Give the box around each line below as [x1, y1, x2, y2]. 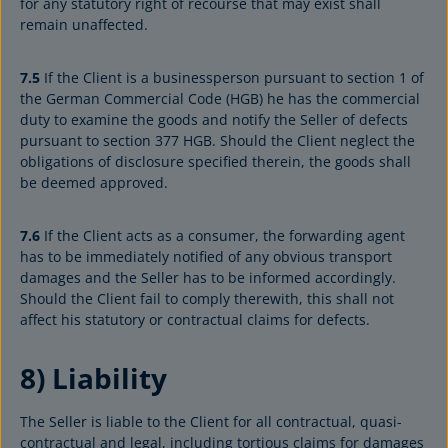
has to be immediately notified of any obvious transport [20, 247, 392, 266]
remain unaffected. [20, 15, 148, 34]
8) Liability [20, 359, 167, 397]
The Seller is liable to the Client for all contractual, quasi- [20, 412, 402, 431]
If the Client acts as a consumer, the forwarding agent [40, 226, 405, 245]
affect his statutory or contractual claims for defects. [20, 310, 370, 329]
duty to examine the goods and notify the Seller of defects [20, 110, 408, 129]
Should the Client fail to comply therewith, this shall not [20, 289, 394, 308]
